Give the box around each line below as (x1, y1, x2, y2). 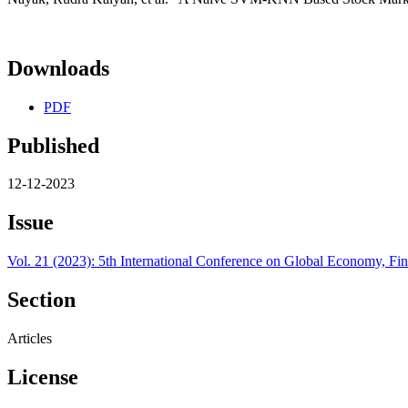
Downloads (7, 56, 109, 80)
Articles (7, 331, 52, 347)
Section (7, 288, 76, 312)
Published (7, 133, 99, 158)
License (7, 364, 78, 389)
